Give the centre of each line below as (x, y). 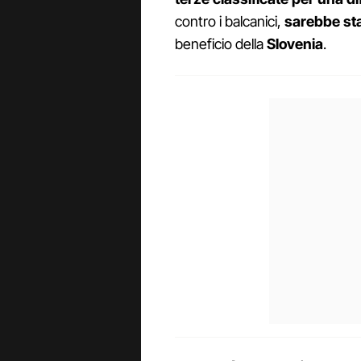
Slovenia (295, 44)
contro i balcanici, (230, 22)
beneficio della (221, 44)
